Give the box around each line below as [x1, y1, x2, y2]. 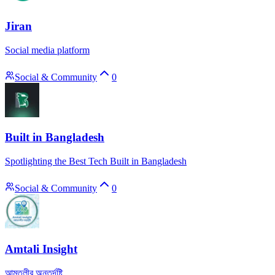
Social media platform [5, 44, 90, 55]
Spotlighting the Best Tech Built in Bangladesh [5, 156, 187, 167]
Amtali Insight [5, 242, 77, 255]
